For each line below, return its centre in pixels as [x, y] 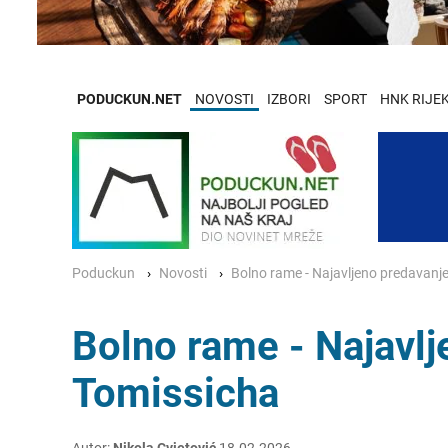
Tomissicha [175, 393]
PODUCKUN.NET [129, 99]
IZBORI [289, 99]
